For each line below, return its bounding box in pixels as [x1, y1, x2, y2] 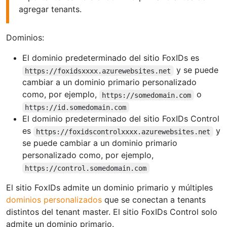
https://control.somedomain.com [25, 164, 147, 172]
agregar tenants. [19, 4, 82, 15]
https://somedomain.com [102, 91, 192, 99]
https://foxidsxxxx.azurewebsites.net [25, 66, 171, 75]
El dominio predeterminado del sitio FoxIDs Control [22, 113, 219, 124]
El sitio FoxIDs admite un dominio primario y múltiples [6, 182, 213, 193]
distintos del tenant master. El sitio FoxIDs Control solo [6, 207, 217, 217]
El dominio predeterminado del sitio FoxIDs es [22, 53, 199, 63]
